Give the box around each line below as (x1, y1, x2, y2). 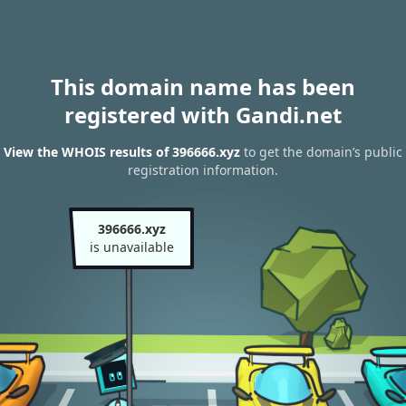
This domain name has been (51, 72, 355, 101)
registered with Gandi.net (64, 100, 342, 130)
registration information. (128, 161, 278, 179)
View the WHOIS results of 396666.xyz (4, 143, 240, 161)
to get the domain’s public (240, 143, 402, 161)
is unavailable (89, 238, 174, 256)
